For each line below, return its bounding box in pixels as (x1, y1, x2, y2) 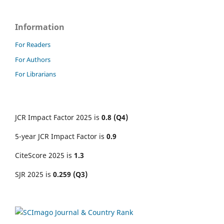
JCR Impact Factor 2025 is (15, 112, 101, 122)
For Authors (15, 54, 50, 64)
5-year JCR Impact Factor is (15, 131, 106, 141)
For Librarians (15, 69, 56, 79)
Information (15, 21, 64, 32)
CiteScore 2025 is (15, 150, 74, 160)
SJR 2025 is (15, 169, 53, 179)
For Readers (15, 39, 50, 49)
